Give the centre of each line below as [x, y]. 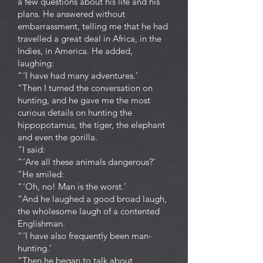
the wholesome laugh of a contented [89, 211]
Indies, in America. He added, [75, 51]
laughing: [36, 63]
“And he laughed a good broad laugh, [92, 199]
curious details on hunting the [75, 112]
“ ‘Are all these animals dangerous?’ [87, 162]
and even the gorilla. [58, 137]
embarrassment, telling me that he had [93, 26]
